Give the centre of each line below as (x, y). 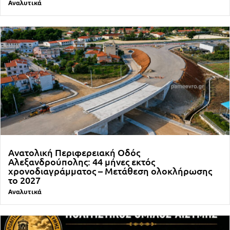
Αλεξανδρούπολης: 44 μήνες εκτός (82, 161)
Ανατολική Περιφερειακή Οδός (74, 152)
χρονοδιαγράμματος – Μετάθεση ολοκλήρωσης (110, 170)
